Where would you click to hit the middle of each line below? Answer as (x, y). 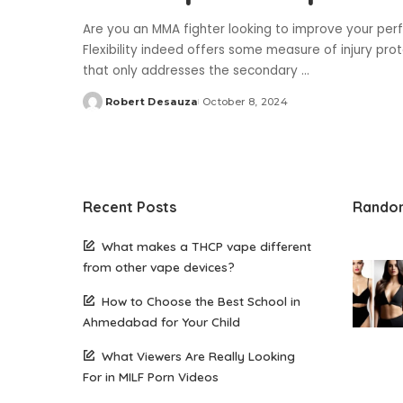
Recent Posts (130, 207)
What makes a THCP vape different (206, 246)
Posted (103, 108)
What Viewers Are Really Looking (198, 356)
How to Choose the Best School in (201, 301)
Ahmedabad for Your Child (161, 322)
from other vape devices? (159, 267)
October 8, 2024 (245, 102)
